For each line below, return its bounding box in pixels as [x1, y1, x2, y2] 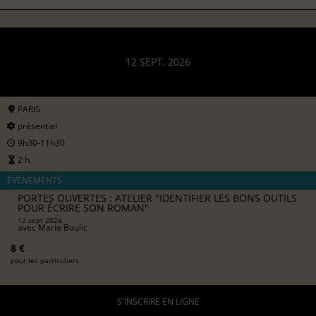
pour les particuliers [11, 255, 79, 265]
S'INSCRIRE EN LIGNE [116, 296, 200, 308]
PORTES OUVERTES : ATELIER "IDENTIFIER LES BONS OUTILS [18, 190, 297, 205]
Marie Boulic [38, 221, 87, 233]
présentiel [16, 119, 57, 132]
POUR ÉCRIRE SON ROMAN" [18, 200, 149, 214]
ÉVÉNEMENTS [7, 174, 62, 186]
